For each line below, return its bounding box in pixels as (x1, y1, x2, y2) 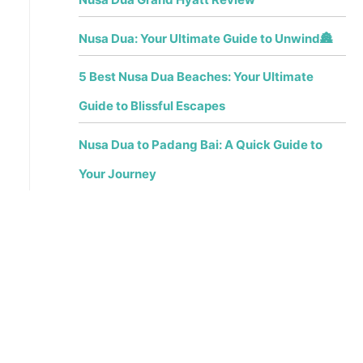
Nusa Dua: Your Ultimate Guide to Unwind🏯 (78, 30, 332, 46)
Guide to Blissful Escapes (78, 98, 225, 114)
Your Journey (78, 165, 156, 181)
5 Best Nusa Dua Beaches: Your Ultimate (78, 69, 314, 85)
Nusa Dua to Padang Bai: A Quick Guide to (78, 136, 322, 152)
